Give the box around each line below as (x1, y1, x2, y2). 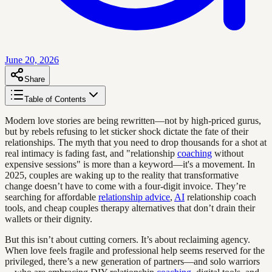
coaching (177, 148, 212, 158)
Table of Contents (24, 94, 86, 104)
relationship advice (98, 191, 170, 202)
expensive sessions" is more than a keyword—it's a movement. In (5, 158, 255, 169)
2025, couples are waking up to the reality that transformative (5, 169, 239, 180)
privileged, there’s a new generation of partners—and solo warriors (5, 256, 260, 267)
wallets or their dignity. (5, 213, 92, 224)
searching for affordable (5, 191, 98, 202)
